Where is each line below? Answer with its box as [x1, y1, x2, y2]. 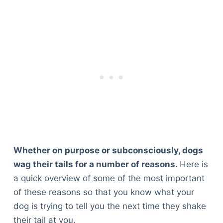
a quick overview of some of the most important [13, 173, 205, 183]
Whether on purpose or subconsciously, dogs [13, 145, 203, 155]
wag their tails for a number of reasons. [13, 159, 180, 169]
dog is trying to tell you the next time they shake [13, 201, 206, 211]
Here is [179, 159, 208, 169]
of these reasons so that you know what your [13, 187, 194, 197]
